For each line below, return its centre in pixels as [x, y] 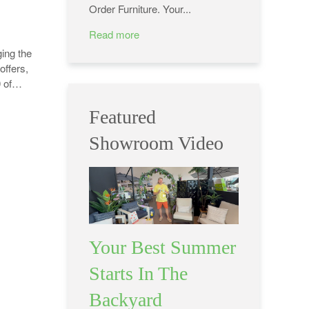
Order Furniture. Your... [140, 9]
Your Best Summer [162, 248]
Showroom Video [156, 143]
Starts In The [138, 274]
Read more [114, 34]
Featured [122, 117]
